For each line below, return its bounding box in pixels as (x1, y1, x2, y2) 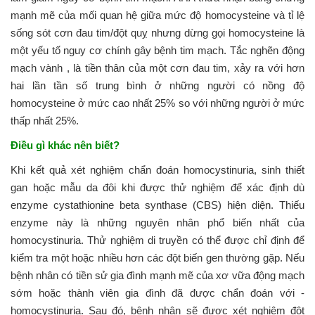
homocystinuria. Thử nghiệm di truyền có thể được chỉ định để (11, 233, 304, 246)
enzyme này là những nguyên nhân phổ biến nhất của (11, 216, 304, 229)
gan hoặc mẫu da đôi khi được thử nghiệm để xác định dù (11, 181, 304, 193)
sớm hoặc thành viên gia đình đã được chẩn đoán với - (11, 286, 304, 299)
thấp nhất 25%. (11, 114, 79, 127)
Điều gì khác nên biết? (11, 139, 120, 151)
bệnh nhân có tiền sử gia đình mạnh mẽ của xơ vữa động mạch (11, 269, 304, 281)
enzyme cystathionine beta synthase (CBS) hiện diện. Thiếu (11, 198, 304, 211)
